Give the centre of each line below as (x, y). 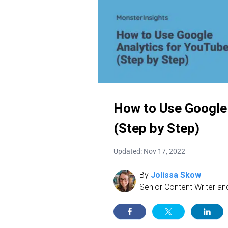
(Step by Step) (156, 128)
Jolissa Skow (176, 175)
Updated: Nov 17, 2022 (149, 151)
